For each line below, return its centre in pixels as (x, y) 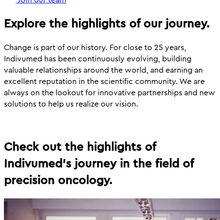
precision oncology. (58, 180)
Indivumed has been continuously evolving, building (98, 58)
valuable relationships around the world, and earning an (103, 70)
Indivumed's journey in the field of (99, 163)
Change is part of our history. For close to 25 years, (95, 47)
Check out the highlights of (80, 147)
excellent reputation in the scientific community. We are (104, 81)
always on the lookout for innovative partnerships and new (110, 92)
